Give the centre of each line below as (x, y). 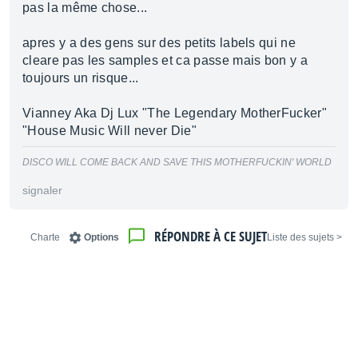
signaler (42, 190)
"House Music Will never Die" (109, 131)
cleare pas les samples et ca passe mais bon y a (165, 60)
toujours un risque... (81, 78)
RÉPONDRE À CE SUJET (211, 236)
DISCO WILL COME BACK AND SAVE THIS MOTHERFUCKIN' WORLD (177, 162)
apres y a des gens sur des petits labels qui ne (159, 43)
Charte (45, 237)
